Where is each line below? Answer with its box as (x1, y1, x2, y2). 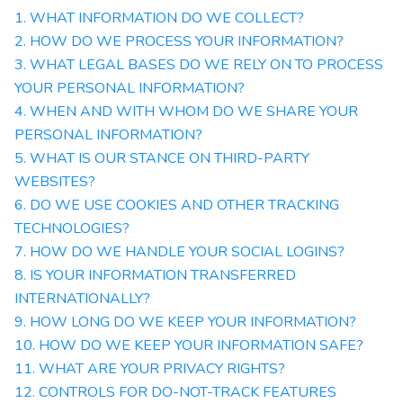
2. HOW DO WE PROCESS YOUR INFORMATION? (14, 31, 344, 51)
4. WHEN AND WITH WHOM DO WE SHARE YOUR (14, 102, 358, 121)
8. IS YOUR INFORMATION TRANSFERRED (14, 265, 296, 285)
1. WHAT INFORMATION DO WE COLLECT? (14, 8, 304, 28)
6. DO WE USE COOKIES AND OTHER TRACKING (14, 195, 339, 215)
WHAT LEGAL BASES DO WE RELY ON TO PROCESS (30, 55, 383, 75)
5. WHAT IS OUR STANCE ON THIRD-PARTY (14, 148, 309, 168)
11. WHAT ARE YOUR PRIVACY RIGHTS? (14, 359, 285, 379)
